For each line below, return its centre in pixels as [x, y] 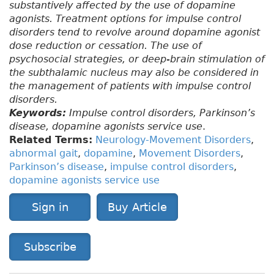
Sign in [50, 207]
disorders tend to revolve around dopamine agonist [135, 32]
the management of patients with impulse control [130, 86]
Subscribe [50, 247]
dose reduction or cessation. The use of [106, 46]
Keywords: [38, 113]
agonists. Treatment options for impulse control [125, 19]
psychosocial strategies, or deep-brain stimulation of [137, 59]
